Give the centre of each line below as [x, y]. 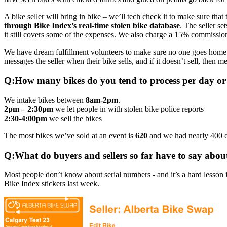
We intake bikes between [45, 100]
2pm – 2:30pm [29, 109]
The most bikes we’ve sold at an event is [70, 136]
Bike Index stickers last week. [52, 184]
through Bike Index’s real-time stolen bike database [92, 25]
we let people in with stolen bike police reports [128, 109]
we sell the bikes [74, 119]
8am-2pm [102, 100]
